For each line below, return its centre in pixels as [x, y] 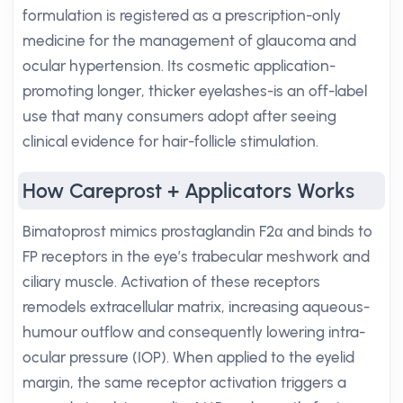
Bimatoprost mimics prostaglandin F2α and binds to [197, 231]
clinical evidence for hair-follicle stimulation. [170, 141]
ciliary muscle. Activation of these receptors [171, 282]
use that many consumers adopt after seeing [179, 116]
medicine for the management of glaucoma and [189, 40]
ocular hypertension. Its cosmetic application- [179, 66]
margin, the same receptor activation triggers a [184, 382]
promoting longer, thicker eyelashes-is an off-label [195, 91]
